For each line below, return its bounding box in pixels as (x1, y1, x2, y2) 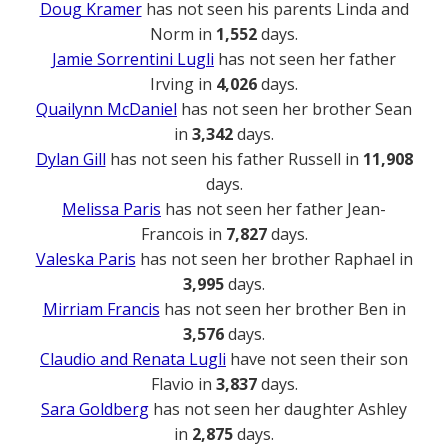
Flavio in (150, 373, 216, 395)
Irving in (150, 73, 216, 95)
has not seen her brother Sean (177, 98, 412, 120)
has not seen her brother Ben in (159, 298, 406, 320)
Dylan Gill (35, 148, 106, 170)
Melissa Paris (62, 198, 161, 220)
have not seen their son (226, 348, 408, 370)
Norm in (150, 23, 216, 45)
